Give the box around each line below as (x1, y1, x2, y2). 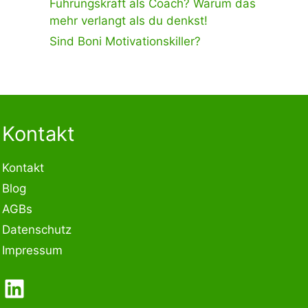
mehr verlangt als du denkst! (49, 13, 208, 27)
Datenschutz (1, 222, 71, 236)
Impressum (1, 243, 63, 257)
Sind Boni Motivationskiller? (49, 34, 201, 48)
